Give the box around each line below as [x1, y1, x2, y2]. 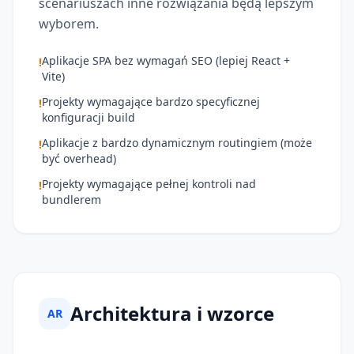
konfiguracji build [42, 109, 135, 125]
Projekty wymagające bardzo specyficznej [42, 93, 260, 109]
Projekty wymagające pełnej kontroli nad [42, 175, 256, 191]
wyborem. [39, 14, 99, 32]
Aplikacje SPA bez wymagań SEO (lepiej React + [42, 52, 290, 68]
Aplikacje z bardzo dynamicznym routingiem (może [42, 134, 312, 150]
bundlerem [42, 191, 101, 207]
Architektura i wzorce [70, 299, 274, 326]
